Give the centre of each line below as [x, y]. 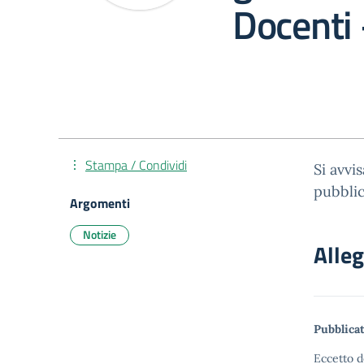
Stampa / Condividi [136, 165]
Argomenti [100, 203]
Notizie [100, 234]
